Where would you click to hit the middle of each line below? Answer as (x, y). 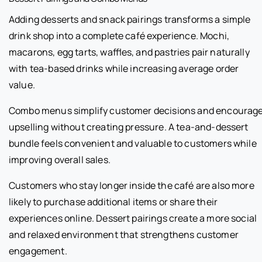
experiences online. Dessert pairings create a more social (133, 218)
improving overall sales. (60, 160)
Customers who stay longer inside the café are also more (132, 186)
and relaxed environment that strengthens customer (124, 235)
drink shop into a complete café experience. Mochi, (119, 36)
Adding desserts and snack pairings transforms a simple (130, 20)
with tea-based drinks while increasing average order (124, 69)
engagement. (38, 251)
